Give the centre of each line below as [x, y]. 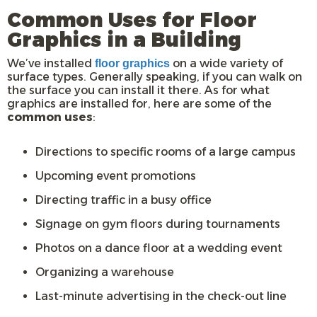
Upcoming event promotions [116, 176]
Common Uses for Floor [132, 20]
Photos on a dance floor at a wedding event [159, 248]
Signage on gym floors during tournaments [158, 224]
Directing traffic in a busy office [123, 200]
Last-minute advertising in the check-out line [161, 296]
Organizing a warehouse [105, 272]
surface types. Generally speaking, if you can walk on [155, 77]
